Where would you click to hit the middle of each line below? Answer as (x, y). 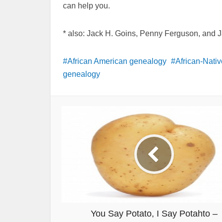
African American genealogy (117, 61)
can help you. (86, 5)
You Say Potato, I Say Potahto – (154, 213)
